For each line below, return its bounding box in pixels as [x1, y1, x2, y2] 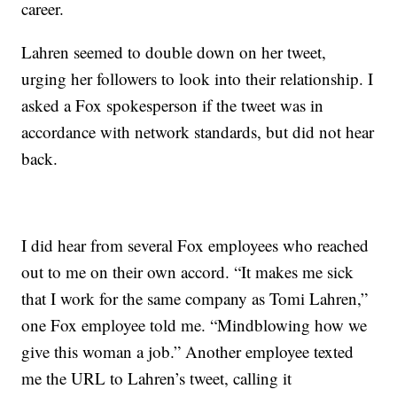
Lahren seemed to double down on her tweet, [21, 41, 327, 63]
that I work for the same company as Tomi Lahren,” [21, 287, 369, 309]
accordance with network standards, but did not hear [21, 121, 375, 143]
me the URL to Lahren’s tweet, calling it [21, 367, 292, 389]
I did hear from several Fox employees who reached [21, 234, 370, 256]
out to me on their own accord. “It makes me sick [21, 261, 354, 283]
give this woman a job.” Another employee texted [21, 340, 354, 362]
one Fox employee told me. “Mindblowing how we [21, 314, 368, 336]
